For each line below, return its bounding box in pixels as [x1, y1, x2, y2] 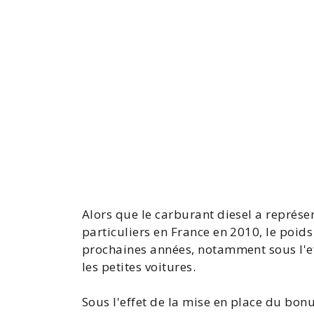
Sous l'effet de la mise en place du [82, 294, 285, 310]
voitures [144, 259, 193, 275]
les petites [82, 259, 145, 275]
